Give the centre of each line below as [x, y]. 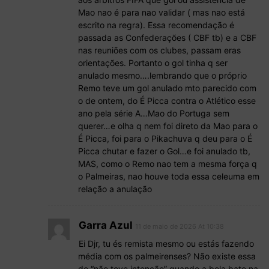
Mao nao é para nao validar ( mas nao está [162, 13]
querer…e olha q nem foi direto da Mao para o [168, 126]
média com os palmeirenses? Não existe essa [167, 256]
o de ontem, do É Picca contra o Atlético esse [167, 101]
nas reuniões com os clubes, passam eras [159, 50]
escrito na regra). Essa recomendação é [156, 25]
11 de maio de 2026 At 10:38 [180, 227]
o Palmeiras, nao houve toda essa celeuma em [169, 177]
